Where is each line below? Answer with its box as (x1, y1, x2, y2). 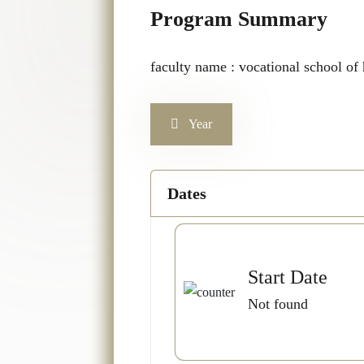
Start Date (247, 266, 327, 288)
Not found (247, 296, 308, 312)
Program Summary (149, 7, 327, 31)
